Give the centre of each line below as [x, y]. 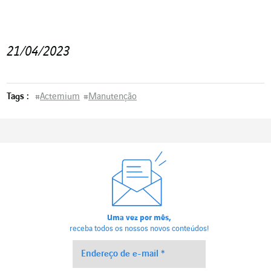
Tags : [18, 97]
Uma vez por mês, [139, 218]
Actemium [60, 97]
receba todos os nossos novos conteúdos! [139, 229]
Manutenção [113, 97]
